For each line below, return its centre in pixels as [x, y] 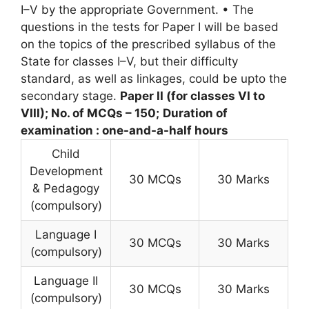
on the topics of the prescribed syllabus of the [148, 44]
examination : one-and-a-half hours [124, 131]
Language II [66, 281]
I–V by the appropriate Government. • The [137, 10]
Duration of [195, 113]
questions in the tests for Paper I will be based [150, 27]
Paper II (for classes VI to [192, 96]
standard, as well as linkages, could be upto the [154, 79]
